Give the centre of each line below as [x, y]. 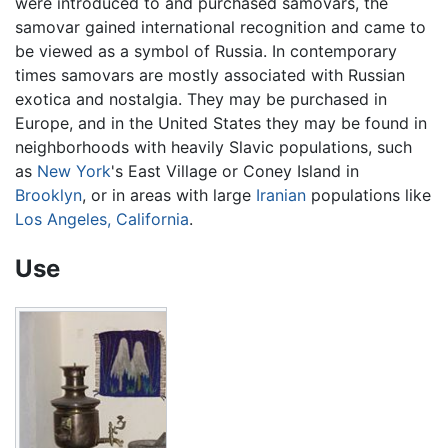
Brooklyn [48, 194]
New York [74, 170]
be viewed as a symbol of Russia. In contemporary [206, 50]
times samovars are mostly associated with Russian [210, 74]
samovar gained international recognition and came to [220, 26]
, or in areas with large [169, 194]
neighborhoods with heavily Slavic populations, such [213, 146]
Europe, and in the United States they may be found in [221, 122]
